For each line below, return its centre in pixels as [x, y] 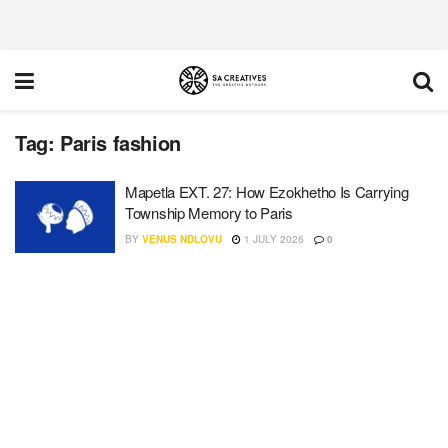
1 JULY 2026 [272, 239]
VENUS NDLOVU [182, 239]
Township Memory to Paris [209, 212]
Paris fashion [120, 142]
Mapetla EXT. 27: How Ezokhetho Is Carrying [267, 191]
